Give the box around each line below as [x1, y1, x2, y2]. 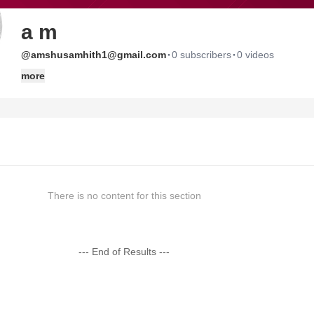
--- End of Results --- [78, 246, 170, 257]
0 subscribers [172, 49, 231, 60]
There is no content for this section [47, 190, 201, 201]
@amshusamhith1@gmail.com [21, 49, 166, 60]
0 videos [237, 49, 274, 60]
